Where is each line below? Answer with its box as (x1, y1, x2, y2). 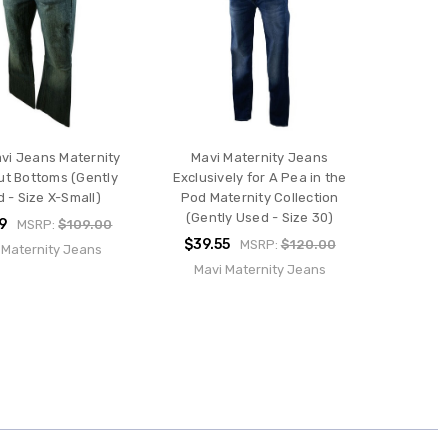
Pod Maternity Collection (180, 190, 339, 206)
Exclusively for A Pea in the (172, 170, 347, 186)
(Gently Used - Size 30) (185, 210, 334, 226)
